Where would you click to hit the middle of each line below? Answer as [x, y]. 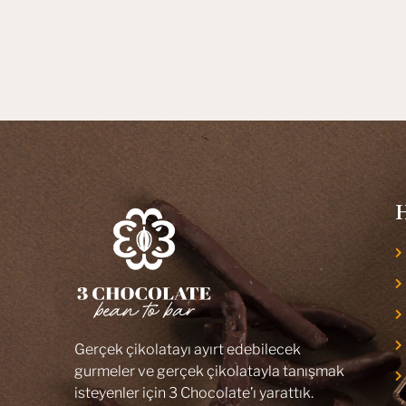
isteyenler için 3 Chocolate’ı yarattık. [194, 392]
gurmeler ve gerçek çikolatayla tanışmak [209, 371]
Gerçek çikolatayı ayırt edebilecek [188, 349]
